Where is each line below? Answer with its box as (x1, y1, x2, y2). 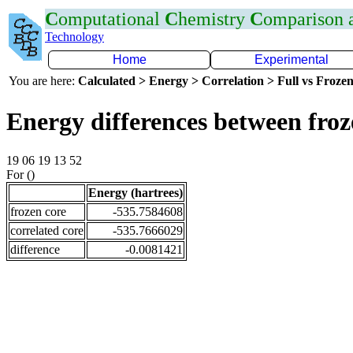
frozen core (10, 204, 66, 218)
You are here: (9, 74, 78, 87)
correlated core (10, 223, 84, 237)
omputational (58, 9, 165, 29)
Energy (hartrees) (88, 185, 183, 199)
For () (6, 167, 35, 181)
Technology (45, 30, 104, 43)
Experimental (255, 53, 329, 66)
